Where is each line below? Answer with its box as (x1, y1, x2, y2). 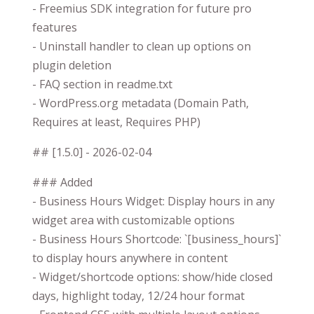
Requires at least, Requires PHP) (32, 114, 200, 130)
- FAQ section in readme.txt (32, 76, 172, 92)
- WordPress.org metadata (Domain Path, (32, 95, 249, 111)
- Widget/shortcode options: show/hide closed (32, 268, 273, 285)
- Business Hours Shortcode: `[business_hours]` (32, 231, 281, 247)
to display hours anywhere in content (32, 250, 228, 266)
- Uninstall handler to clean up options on (32, 38, 251, 54)
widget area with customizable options (32, 212, 235, 228)
